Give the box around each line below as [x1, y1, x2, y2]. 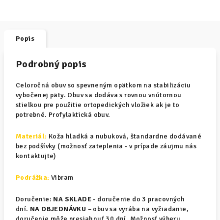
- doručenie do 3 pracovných [91, 195, 185, 203]
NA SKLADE [53, 195, 92, 203]
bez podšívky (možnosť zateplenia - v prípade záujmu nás [16, 142, 196, 150]
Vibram [49, 173, 75, 182]
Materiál [16, 132, 45, 140]
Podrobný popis [16, 58, 87, 70]
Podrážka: [16, 173, 50, 182]
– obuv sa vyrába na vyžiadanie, [86, 205, 189, 213]
